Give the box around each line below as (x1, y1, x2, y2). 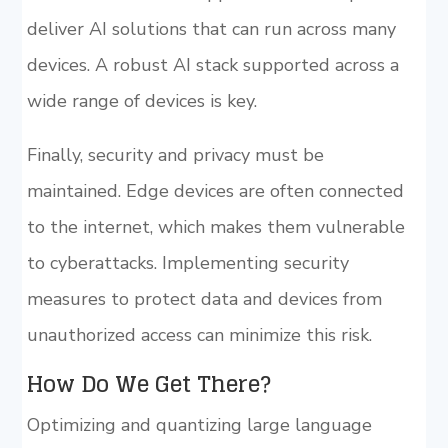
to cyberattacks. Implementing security (26, 251, 349, 275)
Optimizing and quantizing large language (26, 413, 372, 437)
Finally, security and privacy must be (26, 143, 324, 167)
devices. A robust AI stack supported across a (26, 53, 399, 77)
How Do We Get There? (26, 364, 271, 404)
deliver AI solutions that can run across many (26, 17, 396, 41)
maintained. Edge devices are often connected (26, 179, 404, 203)
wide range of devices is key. (26, 89, 257, 113)
